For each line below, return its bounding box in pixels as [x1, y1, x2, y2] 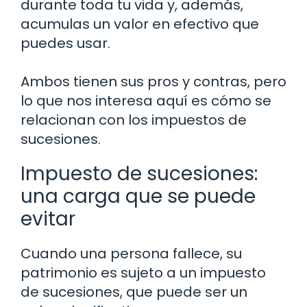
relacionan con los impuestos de [21, 110, 247, 130]
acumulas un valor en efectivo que [21, 14, 259, 34]
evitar [21, 205, 75, 232]
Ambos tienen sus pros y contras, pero [21, 71, 286, 91]
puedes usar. [21, 33, 110, 53]
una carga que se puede [21, 182, 256, 210]
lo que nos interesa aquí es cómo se [21, 90, 271, 110]
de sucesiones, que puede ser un [21, 282, 247, 302]
